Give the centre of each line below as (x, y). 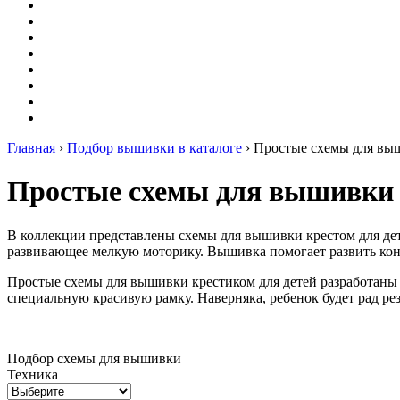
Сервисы (70, 117)
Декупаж (70, 21)
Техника (33, 374)
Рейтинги (72, 101)
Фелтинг (70, 69)
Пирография (81, 53)
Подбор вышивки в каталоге (154, 148)
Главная (31, 148)
